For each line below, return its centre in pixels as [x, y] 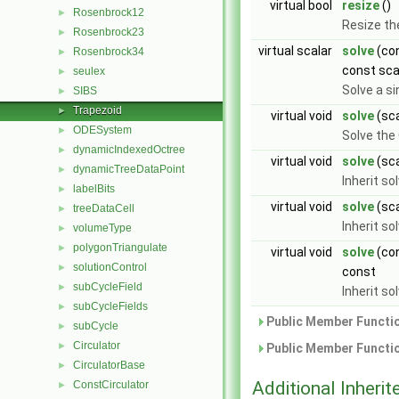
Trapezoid [98, 110]
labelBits [94, 189]
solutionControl [110, 267]
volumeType [102, 228]
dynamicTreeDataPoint [129, 169]
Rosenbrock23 [109, 32]
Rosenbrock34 [109, 52]
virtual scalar [297, 51]
